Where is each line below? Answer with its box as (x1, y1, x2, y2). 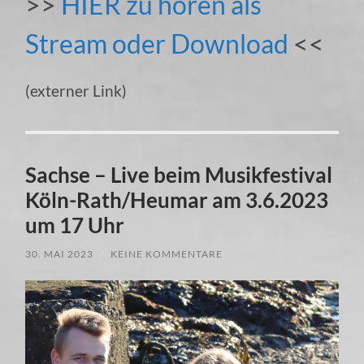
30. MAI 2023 (25, 247, 94, 260)
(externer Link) (25, 80, 128, 100)
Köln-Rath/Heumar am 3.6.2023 (25, 186, 329, 213)
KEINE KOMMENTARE (110, 247, 223, 260)
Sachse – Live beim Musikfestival (25, 161, 333, 188)
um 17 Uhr (25, 211, 125, 238)
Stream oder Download (25, 27, 289, 59)
